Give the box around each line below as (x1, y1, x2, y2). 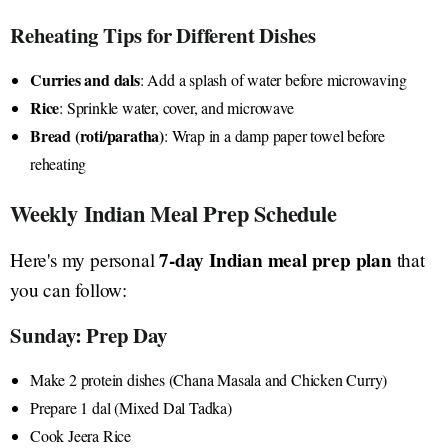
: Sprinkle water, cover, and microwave (59, 96, 294, 118)
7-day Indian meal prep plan (159, 245, 392, 274)
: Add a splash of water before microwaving (139, 68, 407, 90)
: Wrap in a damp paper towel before (164, 124, 386, 146)
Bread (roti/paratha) (30, 123, 164, 147)
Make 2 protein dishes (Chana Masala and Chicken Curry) (30, 368, 388, 390)
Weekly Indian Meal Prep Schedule (10, 196, 337, 230)
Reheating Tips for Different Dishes (10, 19, 316, 50)
